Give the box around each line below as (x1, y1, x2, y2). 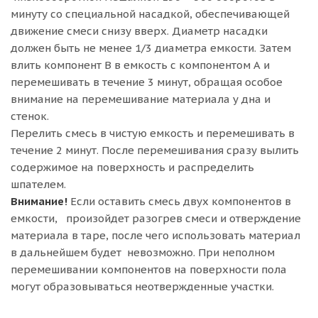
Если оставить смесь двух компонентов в (67, 194, 291, 208)
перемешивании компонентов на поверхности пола (11, 263, 287, 276)
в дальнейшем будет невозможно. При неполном (11, 246, 275, 259)
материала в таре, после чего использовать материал (11, 229, 300, 242)
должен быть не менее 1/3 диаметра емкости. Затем (11, 41, 291, 55)
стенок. (11, 109, 49, 123)
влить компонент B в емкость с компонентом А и (11, 58, 270, 72)
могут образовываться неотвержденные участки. (11, 280, 274, 293)
